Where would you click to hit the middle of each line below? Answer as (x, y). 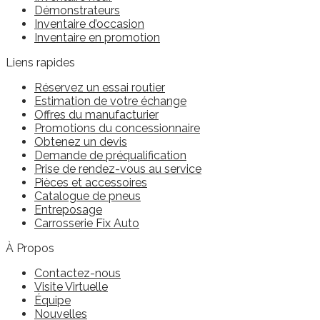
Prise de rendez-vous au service (118, 169)
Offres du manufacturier (96, 115)
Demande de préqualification (110, 156)
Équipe (52, 301)
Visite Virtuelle (71, 287)
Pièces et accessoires (91, 183)
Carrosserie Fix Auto (87, 224)
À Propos (30, 249)
